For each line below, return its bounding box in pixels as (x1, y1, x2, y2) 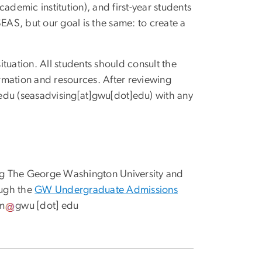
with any (153, 90, 193, 101)
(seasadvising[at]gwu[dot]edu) (15, 90, 153, 101)
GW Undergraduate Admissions (35, 184, 178, 195)
